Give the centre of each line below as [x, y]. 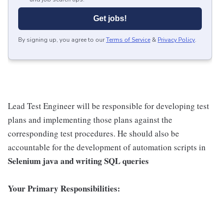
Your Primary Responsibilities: [64, 188]
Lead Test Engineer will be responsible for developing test [109, 106]
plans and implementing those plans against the [90, 120]
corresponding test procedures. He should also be [94, 133]
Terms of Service [128, 40]
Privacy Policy [176, 40]
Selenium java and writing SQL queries [78, 161]
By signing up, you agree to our [61, 40]
